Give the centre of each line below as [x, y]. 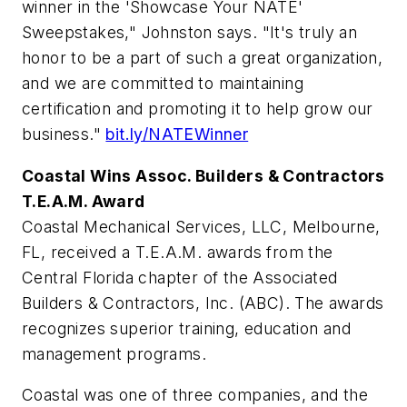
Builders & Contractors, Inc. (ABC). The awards [203, 303]
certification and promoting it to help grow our [198, 109]
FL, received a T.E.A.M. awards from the [178, 252]
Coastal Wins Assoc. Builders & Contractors [203, 175]
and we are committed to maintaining [163, 84]
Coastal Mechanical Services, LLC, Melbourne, [201, 226]
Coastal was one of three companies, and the [195, 395]
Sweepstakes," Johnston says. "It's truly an [190, 33]
